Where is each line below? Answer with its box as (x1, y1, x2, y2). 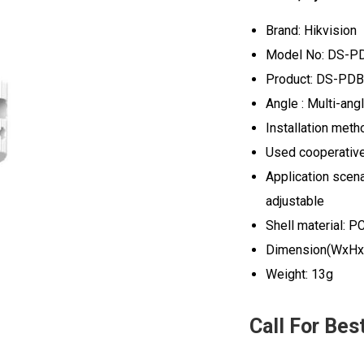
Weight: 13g (265, 266, 333, 282)
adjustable (265, 193, 324, 209)
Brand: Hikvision (265, 23, 357, 38)
